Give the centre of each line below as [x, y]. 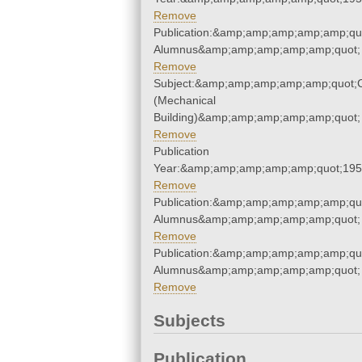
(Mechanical [185, 101]
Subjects [189, 321]
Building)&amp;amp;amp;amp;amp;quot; [257, 118]
